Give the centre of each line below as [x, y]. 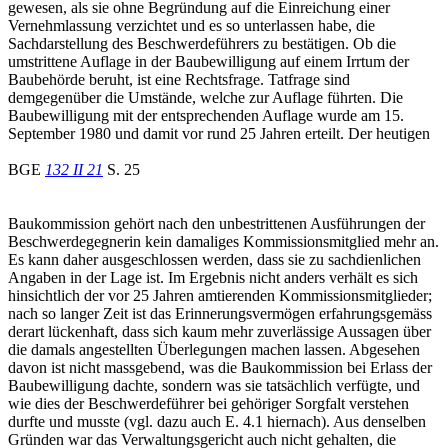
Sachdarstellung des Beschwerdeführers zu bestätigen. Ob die [202, 43]
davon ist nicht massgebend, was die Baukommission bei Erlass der [220, 367]
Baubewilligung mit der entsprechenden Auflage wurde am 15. [206, 115]
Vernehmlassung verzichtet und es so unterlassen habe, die [191, 25]
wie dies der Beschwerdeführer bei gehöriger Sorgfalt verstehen [208, 403]
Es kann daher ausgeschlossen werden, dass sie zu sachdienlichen [214, 259]
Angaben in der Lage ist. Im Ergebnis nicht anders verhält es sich [213, 277]
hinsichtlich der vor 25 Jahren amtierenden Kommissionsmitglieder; [220, 295]
